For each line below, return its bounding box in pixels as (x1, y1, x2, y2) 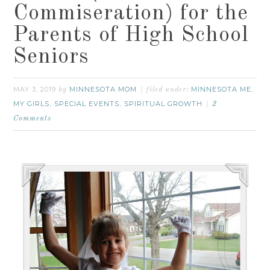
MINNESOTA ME (191, 84, 252, 93)
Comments (13, 115, 52, 122)
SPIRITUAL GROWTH (124, 99, 203, 108)
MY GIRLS (13, 99, 50, 108)
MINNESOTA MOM (69, 84, 137, 93)
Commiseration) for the (13, 2, 249, 25)
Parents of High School (13, 24, 250, 46)
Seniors (13, 46, 90, 68)
